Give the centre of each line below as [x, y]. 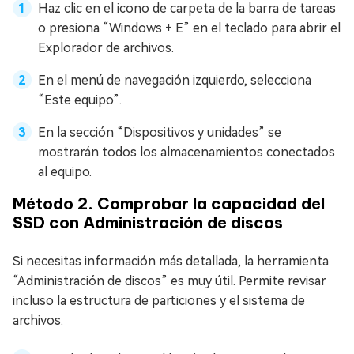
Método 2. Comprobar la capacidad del [169, 204]
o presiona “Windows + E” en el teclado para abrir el [189, 28]
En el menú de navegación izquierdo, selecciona [175, 81]
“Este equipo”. [80, 100]
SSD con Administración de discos [148, 223]
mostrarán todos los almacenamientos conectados [186, 153]
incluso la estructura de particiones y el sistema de [159, 301]
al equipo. [65, 172]
